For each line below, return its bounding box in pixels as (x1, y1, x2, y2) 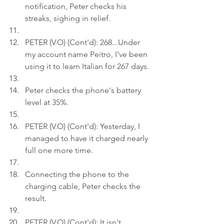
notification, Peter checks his (25, 1, 128, 11)
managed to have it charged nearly (25, 133, 150, 143)
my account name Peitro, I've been (25, 49, 149, 59)
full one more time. (25, 145, 93, 155)
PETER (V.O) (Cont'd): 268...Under (25, 37, 142, 47)
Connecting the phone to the (25, 169, 131, 179)
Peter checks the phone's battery (25, 85, 143, 95)
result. (25, 193, 46, 203)
